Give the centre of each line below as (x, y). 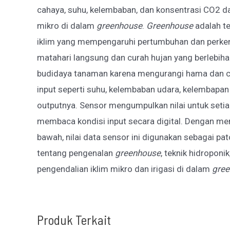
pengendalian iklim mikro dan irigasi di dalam (124, 169)
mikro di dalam (67, 26)
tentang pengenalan (76, 153)
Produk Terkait (74, 220)
